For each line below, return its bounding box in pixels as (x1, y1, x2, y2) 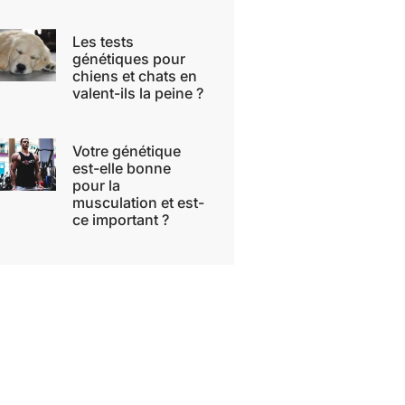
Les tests (71, 32, 134, 51)
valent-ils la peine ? (71, 83, 203, 102)
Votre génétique (71, 141, 181, 160)
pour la (71, 175, 120, 194)
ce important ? (71, 210, 169, 229)
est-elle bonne (71, 158, 171, 177)
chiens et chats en (71, 66, 197, 85)
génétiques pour (71, 49, 185, 68)
